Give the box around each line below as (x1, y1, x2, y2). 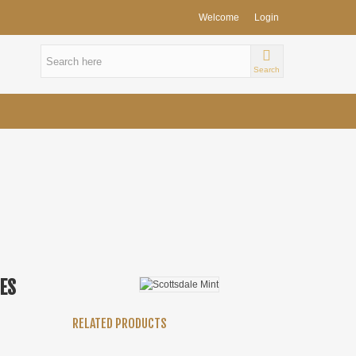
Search (253, 65, 281, 74)
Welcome (199, 12, 239, 23)
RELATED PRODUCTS (72, 315, 167, 331)
